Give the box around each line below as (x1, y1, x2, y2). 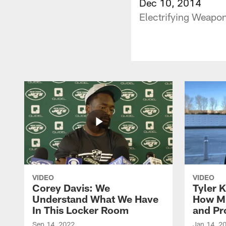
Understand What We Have (32, 192, 158, 205)
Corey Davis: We (32, 181, 110, 194)
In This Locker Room (32, 203, 129, 216)
